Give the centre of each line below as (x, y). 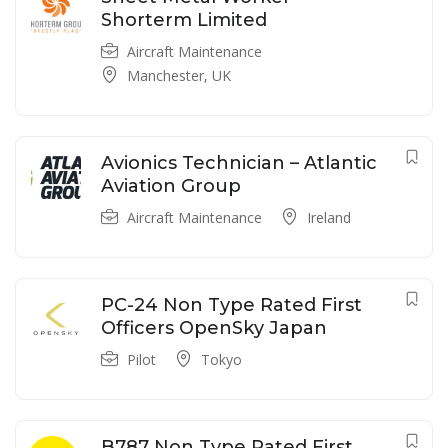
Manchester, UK (179, 76)
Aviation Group (171, 186)
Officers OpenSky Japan (214, 328)
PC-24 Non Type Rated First (231, 305)
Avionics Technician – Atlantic (239, 163)
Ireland (329, 218)
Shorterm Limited (184, 20)
